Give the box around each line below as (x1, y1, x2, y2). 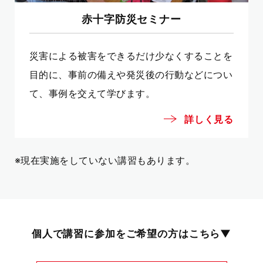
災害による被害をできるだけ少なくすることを (29, 49, 233, 62)
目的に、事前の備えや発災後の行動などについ (29, 68, 233, 80)
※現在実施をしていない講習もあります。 (15, 154, 195, 166)
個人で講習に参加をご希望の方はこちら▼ (31, 227, 232, 240)
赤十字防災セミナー (81, 12, 182, 25)
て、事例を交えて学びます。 (29, 87, 156, 99)
